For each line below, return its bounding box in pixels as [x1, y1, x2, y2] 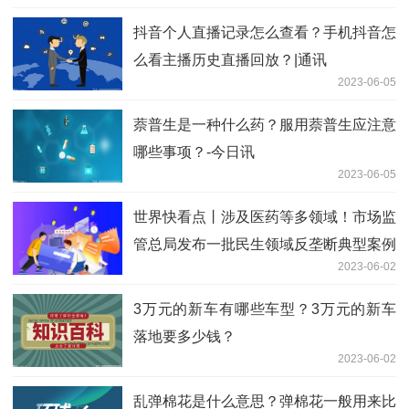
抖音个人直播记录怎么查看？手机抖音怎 [133, 24, 396, 40]
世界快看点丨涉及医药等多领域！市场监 [133, 208, 396, 225]
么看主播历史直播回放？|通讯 [133, 51, 327, 68]
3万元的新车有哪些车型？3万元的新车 [133, 300, 396, 317]
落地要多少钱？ [133, 328, 236, 344]
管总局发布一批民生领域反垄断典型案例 [133, 236, 396, 252]
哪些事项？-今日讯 [133, 143, 255, 160]
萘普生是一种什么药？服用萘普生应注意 [133, 116, 396, 132]
